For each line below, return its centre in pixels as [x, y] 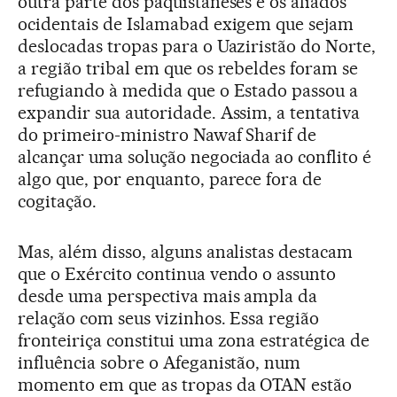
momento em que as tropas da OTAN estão [185, 384]
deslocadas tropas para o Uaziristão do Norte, [197, 46]
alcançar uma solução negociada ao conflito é [195, 156]
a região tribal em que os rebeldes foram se [188, 68]
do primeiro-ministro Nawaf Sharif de [167, 134]
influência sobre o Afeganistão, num [160, 362]
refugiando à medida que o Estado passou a [188, 90]
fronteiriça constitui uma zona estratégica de [194, 340]
